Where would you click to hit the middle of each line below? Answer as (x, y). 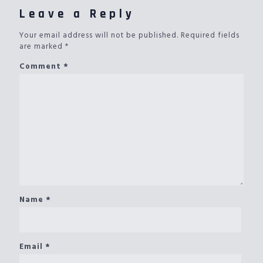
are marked (42, 47)
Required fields (210, 36)
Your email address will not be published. (99, 36)
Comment (41, 67)
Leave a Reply (77, 14)
